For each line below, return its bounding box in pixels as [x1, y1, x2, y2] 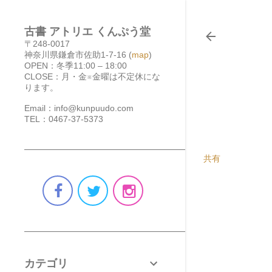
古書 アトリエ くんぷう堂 [24, 25, 151, 38]
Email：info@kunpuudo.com [24, 103, 134, 113]
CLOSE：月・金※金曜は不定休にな [24, 72, 160, 81]
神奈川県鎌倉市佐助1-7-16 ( [24, 50, 132, 59]
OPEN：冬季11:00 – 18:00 [24, 61, 127, 70]
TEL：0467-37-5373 [24, 114, 103, 124]
